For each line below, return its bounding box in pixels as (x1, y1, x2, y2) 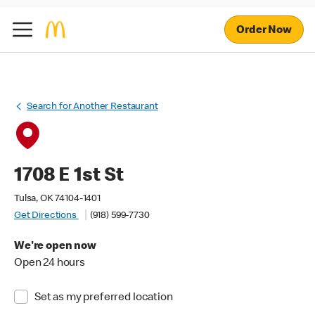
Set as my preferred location (34, 292, 173, 304)
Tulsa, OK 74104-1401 (14, 194, 101, 204)
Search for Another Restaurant (27, 102, 158, 112)
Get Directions (14, 211, 79, 221)
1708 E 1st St (14, 167, 124, 186)
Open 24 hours (14, 258, 86, 269)
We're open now (14, 241, 96, 252)
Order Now (236, 25, 292, 37)
